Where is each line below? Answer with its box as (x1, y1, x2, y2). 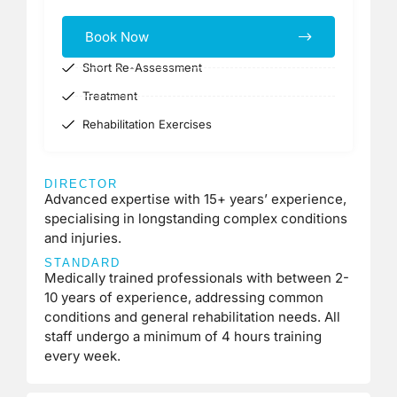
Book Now (85, 28, 149, 45)
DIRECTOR (44, 177, 118, 191)
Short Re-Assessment (82, 60, 202, 74)
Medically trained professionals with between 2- (44, 269, 349, 286)
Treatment (82, 89, 137, 103)
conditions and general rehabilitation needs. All (44, 308, 340, 325)
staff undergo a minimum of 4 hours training (44, 328, 322, 345)
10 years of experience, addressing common (44, 289, 323, 306)
